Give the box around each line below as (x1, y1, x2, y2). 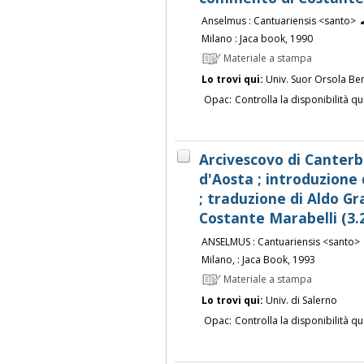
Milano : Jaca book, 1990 (201, 32, 313, 46)
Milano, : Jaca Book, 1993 (201, 252, 315, 266)
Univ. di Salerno (262, 292, 337, 307)
